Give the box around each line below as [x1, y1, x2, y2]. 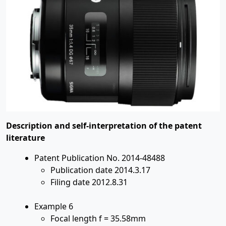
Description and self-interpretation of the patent [6, 120, 202, 132]
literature [6, 132, 45, 144]
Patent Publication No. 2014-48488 [34, 152, 165, 164]
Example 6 [34, 201, 73, 212]
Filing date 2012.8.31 [50, 177, 128, 188]
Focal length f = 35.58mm [50, 213, 146, 224]
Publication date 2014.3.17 [50, 164, 150, 176]
